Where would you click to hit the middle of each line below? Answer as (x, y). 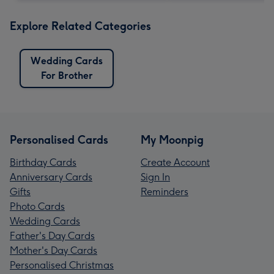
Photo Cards (37, 206)
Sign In (155, 177)
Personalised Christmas (62, 265)
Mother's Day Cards (54, 250)
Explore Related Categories (80, 26)
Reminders (165, 191)
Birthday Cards (43, 162)
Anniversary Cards (51, 177)
